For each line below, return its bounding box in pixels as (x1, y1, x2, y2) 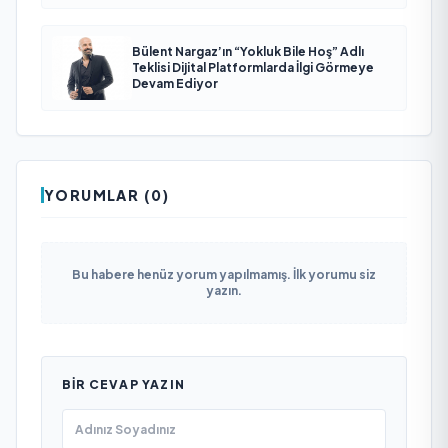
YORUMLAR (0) (44, 185, 170, 204)
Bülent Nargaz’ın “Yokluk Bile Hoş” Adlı (132, 43, 364, 59)
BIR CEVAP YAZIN (62, 376, 185, 392)
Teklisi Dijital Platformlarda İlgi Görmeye (132, 59, 374, 75)
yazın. (206, 282, 242, 298)
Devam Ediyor (132, 75, 218, 91)
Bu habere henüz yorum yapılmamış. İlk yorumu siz (72, 266, 376, 282)
